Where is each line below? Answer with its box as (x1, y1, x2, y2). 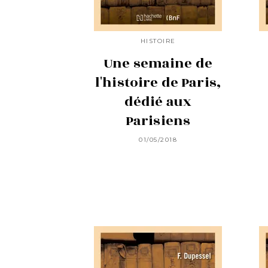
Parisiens (125, 110, 191, 131)
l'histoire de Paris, (95, 72, 221, 93)
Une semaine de (103, 53, 213, 74)
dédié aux (124, 91, 192, 112)
